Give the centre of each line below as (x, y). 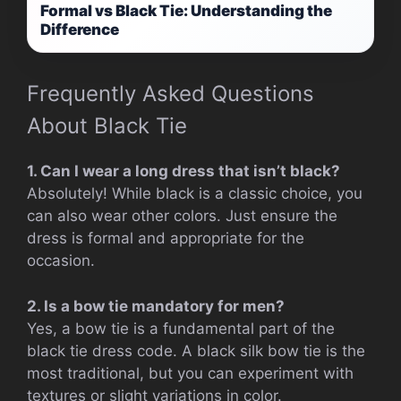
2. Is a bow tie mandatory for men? (156, 306)
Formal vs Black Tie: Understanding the (186, 11)
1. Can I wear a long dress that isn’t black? (183, 171)
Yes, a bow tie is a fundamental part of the (181, 328)
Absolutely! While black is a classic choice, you (195, 194)
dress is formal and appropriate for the (166, 239)
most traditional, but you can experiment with (190, 373)
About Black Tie (107, 126)
